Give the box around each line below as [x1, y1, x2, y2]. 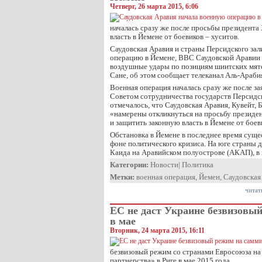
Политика [182, 160, 213, 169]
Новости [150, 160, 178, 169]
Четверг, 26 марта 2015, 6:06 [110, 2, 198, 11]
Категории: [110, 160, 149, 169]
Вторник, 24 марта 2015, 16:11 [110, 226, 205, 235]
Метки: [110, 173, 135, 181]
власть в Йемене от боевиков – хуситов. [110, 32, 239, 41]
